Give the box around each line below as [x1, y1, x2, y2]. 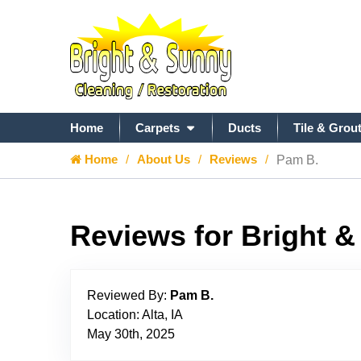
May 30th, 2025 [87, 327, 175, 341]
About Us [137, 152, 190, 166]
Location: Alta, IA [87, 308, 183, 322]
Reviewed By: [87, 288, 170, 302]
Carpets [135, 121, 180, 135]
